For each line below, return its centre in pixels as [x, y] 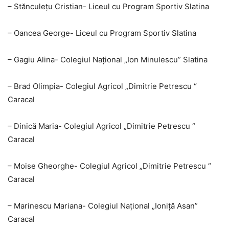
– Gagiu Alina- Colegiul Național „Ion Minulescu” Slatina [108, 60]
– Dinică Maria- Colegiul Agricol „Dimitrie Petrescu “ [101, 126]
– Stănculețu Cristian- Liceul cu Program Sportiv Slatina [108, 7]
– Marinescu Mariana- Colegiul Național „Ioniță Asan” [103, 206]
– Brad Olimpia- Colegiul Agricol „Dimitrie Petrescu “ [102, 86]
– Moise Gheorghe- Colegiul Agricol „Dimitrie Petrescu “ [109, 166]
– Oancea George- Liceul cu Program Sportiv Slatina [102, 33]
